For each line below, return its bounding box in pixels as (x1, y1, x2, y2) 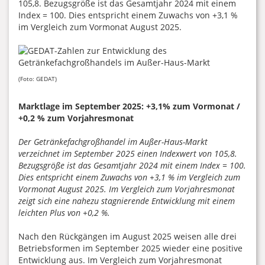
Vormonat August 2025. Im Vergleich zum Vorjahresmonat (18, 183, 235, 195)
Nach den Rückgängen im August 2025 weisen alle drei (18, 231, 237, 242)
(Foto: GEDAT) (18, 75, 57, 83)
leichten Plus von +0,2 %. (18, 207, 110, 218)
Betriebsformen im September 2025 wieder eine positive (18, 243, 243, 254)
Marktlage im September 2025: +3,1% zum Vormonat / (18, 101, 240, 112)
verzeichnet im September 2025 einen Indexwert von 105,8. (18, 148, 237, 159)
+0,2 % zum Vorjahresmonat (18, 112, 134, 124)
